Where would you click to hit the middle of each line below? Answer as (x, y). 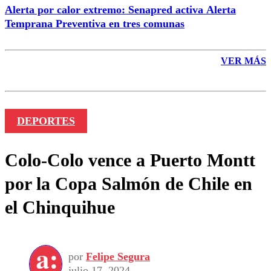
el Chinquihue (60, 207)
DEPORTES (46, 121)
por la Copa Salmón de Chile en (129, 184)
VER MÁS (243, 60)
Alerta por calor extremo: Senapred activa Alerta (120, 9)
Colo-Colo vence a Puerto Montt (130, 160)
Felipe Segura (118, 257)
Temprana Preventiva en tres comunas (95, 23)
